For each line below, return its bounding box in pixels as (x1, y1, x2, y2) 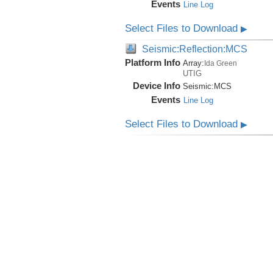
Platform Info (124, 57, 180, 68)
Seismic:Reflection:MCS (141, 43, 247, 54)
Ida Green (204, 58, 237, 67)
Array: (182, 58, 204, 68)
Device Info (132, 80, 180, 91)
